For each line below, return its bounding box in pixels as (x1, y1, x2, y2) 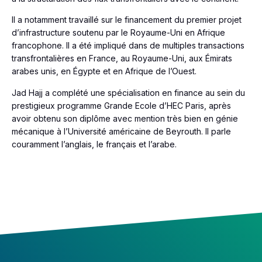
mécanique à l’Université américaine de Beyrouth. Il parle (12, 126, 231, 136)
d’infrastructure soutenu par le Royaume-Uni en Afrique (12, 27, 225, 38)
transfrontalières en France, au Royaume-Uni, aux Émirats (12, 53, 232, 64)
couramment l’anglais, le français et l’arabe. (12, 139, 177, 149)
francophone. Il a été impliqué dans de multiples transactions (12, 40, 244, 51)
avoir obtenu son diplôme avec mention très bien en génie (12, 113, 238, 123)
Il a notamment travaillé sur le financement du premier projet (12, 15, 242, 25)
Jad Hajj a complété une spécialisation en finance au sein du (12, 87, 245, 98)
